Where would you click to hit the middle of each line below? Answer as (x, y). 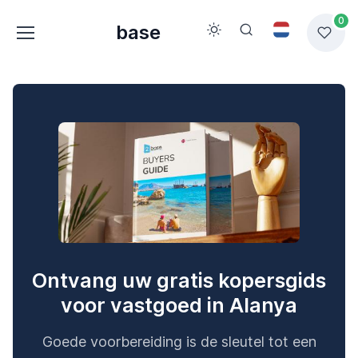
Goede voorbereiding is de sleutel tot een (179, 342)
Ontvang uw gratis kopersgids (179, 281)
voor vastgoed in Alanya (179, 306)
